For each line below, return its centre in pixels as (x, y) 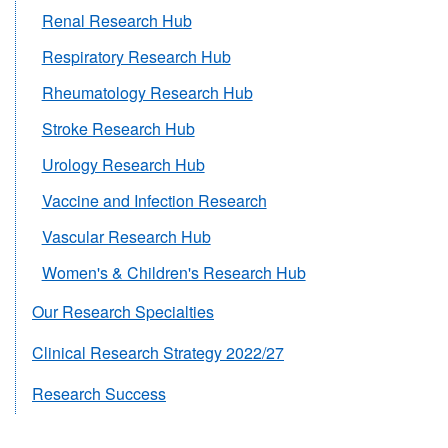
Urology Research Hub (123, 164)
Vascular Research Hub (126, 236)
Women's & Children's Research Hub (173, 272)
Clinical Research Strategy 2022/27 (158, 352)
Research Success (99, 393)
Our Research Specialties (123, 311)
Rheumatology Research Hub (147, 92)
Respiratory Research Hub (136, 56)
